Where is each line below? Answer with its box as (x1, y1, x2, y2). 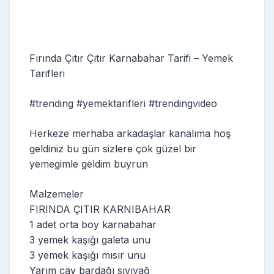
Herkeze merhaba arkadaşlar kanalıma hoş (29, 127, 231, 139)
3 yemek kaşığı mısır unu (29, 249, 146, 261)
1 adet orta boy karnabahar (29, 218, 157, 231)
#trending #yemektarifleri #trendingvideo (29, 97, 217, 109)
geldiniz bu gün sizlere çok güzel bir (29, 143, 196, 155)
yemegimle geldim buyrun (29, 158, 148, 170)
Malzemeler (29, 188, 84, 200)
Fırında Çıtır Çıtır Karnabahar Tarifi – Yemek (29, 52, 233, 64)
